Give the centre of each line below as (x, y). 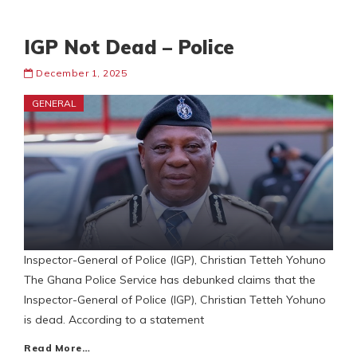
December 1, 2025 (81, 73)
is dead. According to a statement (114, 320)
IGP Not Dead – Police (129, 47)
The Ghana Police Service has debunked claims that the (170, 280)
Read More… (57, 348)
